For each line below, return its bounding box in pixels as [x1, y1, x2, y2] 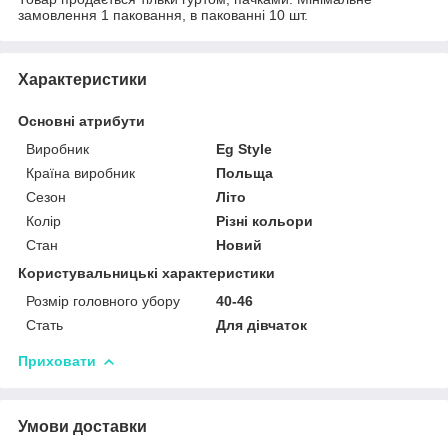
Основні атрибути [18, 112, 145, 129]
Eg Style [216, 140, 273, 157]
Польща [216, 164, 274, 181]
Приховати [18, 352, 96, 369]
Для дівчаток [216, 316, 308, 333]
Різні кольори [216, 212, 314, 229]
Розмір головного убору [26, 292, 180, 309]
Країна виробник [26, 164, 135, 181]
